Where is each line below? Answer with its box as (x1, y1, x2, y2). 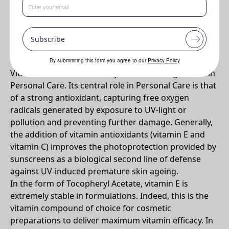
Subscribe (30, 34, 65, 44)
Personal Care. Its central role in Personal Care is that (10, 80, 216, 91)
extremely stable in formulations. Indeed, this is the (10, 190, 209, 201)
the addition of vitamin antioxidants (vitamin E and (10, 129, 205, 140)
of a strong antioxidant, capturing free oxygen (10, 92, 189, 103)
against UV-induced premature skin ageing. (10, 166, 178, 177)
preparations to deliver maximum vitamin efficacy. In (10, 215, 213, 226)
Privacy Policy (147, 57, 180, 64)
